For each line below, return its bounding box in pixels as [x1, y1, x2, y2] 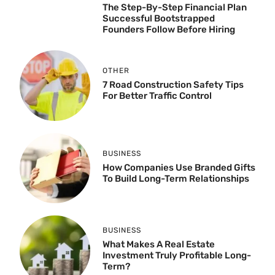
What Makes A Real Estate [102, 239, 215, 250]
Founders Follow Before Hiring [102, 24, 235, 36]
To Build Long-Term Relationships [102, 172, 249, 184]
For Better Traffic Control [102, 90, 212, 101]
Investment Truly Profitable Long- [102, 250, 251, 261]
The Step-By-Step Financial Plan [102, 2, 247, 14]
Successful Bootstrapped [102, 13, 215, 25]
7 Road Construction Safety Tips [102, 79, 244, 90]
